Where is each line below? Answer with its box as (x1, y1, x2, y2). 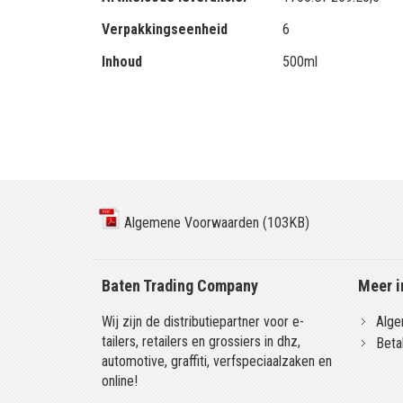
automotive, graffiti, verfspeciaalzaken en (102, 353, 333, 370)
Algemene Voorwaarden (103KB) (121, 214, 309, 231)
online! (102, 372, 139, 390)
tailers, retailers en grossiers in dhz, (102, 333, 301, 350)
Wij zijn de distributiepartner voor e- (102, 313, 305, 330)
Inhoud (102, 53, 143, 70)
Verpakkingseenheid (102, 21, 228, 38)
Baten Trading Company (102, 276, 259, 295)
